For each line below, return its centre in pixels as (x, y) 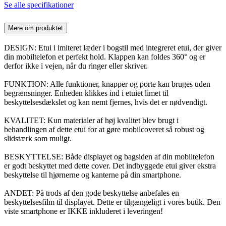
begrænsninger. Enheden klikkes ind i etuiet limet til (86, 93)
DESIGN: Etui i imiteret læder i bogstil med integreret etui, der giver (113, 47)
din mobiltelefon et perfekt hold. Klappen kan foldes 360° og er (105, 56)
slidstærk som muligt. (38, 138)
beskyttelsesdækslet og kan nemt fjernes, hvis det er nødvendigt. (106, 102)
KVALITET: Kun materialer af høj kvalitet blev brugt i (91, 120)
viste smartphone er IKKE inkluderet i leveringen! (83, 211)
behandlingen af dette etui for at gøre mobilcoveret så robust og (104, 129)
